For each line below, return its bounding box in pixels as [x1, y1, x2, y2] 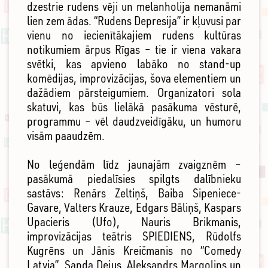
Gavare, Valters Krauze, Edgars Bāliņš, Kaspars [27, 200, 241, 215]
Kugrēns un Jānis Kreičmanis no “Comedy [27, 243, 241, 258]
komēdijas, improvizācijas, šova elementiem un [27, 71, 241, 86]
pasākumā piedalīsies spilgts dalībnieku [27, 171, 241, 187]
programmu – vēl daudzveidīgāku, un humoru [27, 114, 241, 129]
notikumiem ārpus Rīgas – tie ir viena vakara [27, 42, 241, 57]
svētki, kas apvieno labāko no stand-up [27, 56, 241, 72]
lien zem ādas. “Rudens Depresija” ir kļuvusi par [27, 13, 241, 29]
